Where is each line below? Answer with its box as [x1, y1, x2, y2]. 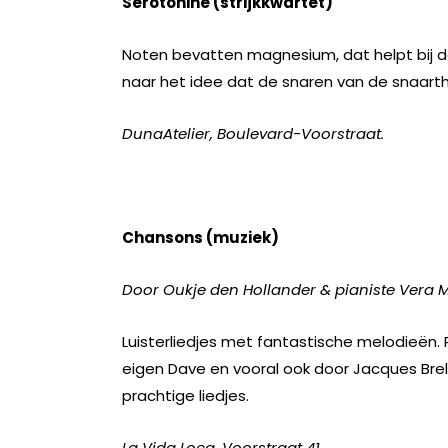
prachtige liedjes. [122, 385, 249, 406]
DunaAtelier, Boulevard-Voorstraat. [122, 123, 384, 144]
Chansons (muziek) [122, 227, 279, 248]
